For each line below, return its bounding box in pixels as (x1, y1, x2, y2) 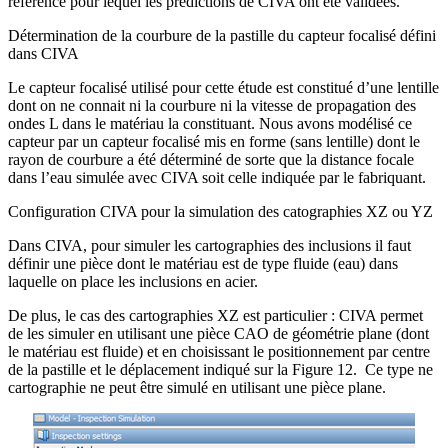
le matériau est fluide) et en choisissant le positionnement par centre (8, 343, 430, 361)
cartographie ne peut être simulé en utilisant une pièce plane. (8, 379, 386, 397)
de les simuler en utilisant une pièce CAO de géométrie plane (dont (8, 325, 429, 343)
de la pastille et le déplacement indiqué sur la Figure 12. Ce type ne (8, 361, 433, 379)
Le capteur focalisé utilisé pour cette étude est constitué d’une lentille (8, 79, 439, 97)
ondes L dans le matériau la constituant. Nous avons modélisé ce (8, 115, 412, 133)
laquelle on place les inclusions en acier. (8, 273, 258, 291)
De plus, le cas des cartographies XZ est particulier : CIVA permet (8, 307, 423, 325)
